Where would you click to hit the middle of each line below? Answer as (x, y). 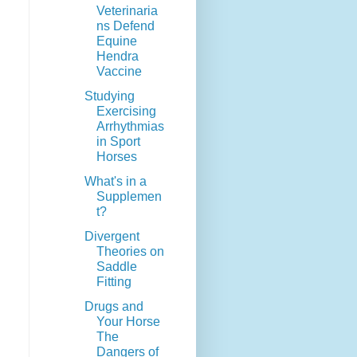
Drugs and (114, 307)
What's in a (115, 182)
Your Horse (128, 322)
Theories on (130, 252)
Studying (109, 96)
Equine (116, 41)
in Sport (118, 142)
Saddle (116, 267)
